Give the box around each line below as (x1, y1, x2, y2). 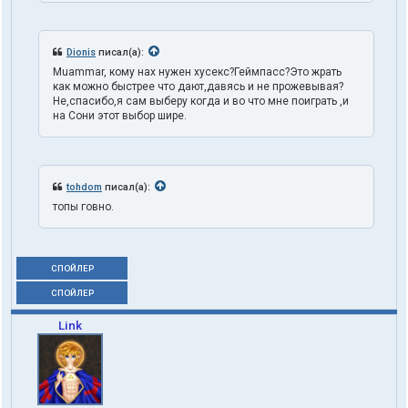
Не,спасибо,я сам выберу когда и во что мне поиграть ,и (53, 95, 349, 108)
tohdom (66, 181, 102, 194)
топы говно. (53, 200, 114, 214)
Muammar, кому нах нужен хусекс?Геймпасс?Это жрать (53, 66, 342, 79)
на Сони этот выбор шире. (53, 109, 187, 123)
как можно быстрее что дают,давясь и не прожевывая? (53, 80, 343, 94)
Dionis (66, 46, 96, 59)
